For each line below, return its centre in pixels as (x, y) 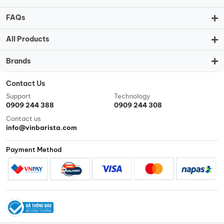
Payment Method (34, 149)
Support (18, 96)
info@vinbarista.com (41, 127)
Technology (132, 96)
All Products (28, 39)
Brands (18, 61)
